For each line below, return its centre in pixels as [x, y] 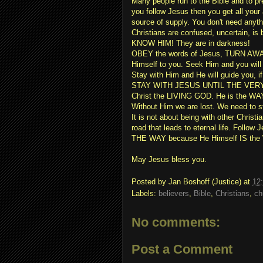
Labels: [145, 194]
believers [174, 194]
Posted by [150, 182]
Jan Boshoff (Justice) [205, 182]
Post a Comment [182, 249]
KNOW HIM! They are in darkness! [191, 43]
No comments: [176, 222]
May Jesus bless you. [169, 159]
